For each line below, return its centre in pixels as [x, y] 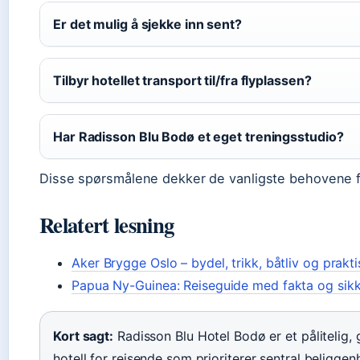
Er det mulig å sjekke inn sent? [147, 24]
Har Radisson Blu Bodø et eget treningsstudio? [198, 137]
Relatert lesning [107, 225]
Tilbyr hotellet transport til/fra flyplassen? [182, 80]
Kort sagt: [83, 336]
